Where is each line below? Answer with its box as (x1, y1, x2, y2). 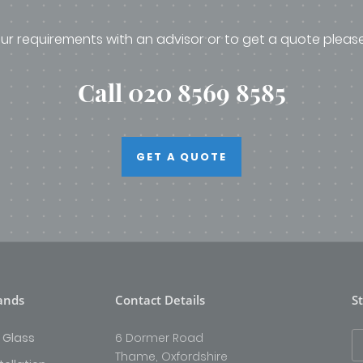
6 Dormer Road (114, 329, 203, 346)
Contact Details (114, 291, 205, 308)
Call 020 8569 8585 (77, 75, 286, 109)
